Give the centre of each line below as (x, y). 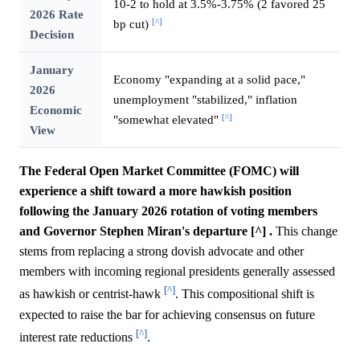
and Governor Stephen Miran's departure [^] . (146, 231)
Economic (55, 110)
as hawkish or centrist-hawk (92, 294)
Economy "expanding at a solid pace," (209, 80)
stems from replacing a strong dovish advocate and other (162, 252)
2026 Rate (56, 14)
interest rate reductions (78, 337)
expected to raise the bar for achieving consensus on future (167, 314)
